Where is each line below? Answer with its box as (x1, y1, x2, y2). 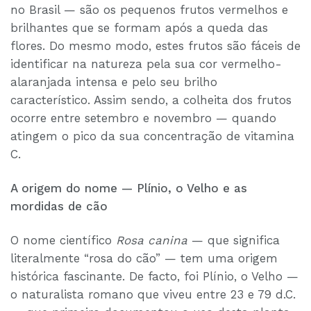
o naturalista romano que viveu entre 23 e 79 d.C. (10, 287, 296, 301)
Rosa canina (116, 233, 187, 247)
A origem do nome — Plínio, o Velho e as (10, 181, 247, 196)
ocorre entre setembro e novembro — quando (10, 111, 276, 126)
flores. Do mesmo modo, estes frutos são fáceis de (10, 39, 301, 53)
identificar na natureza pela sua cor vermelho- (10, 57, 282, 72)
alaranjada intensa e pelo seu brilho (10, 75, 217, 90)
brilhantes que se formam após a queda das (10, 21, 268, 35)
